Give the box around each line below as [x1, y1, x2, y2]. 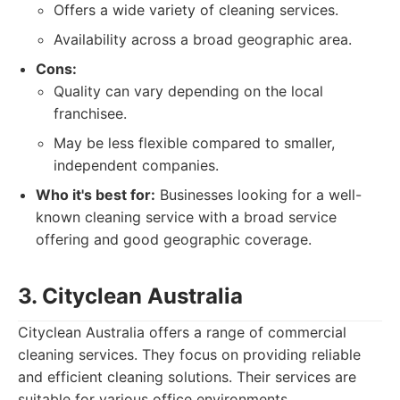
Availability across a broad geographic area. [54, 30, 352, 48]
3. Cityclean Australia [18, 283, 243, 309]
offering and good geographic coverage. [36, 230, 312, 248]
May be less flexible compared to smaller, [54, 134, 335, 152]
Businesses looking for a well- [155, 186, 362, 204]
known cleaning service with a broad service [36, 208, 337, 226]
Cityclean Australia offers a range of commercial [18, 323, 346, 341]
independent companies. [54, 156, 219, 174]
